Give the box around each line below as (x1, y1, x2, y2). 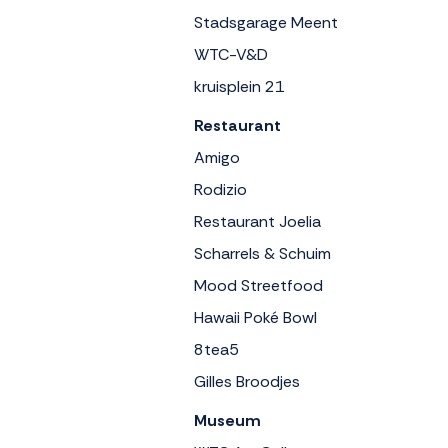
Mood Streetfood (194, 274, 323, 296)
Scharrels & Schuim (194, 242, 331, 264)
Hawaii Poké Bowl (194, 306, 317, 328)
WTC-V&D (194, 43, 269, 65)
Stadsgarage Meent (194, 11, 338, 33)
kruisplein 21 (194, 75, 285, 97)
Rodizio (194, 178, 247, 200)
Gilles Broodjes (194, 370, 300, 392)
